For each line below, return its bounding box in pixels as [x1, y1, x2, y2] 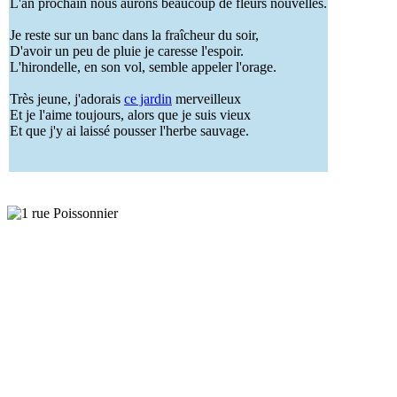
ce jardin [124, 91, 172, 106]
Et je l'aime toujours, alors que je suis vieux [10, 107, 251, 122]
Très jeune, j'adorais [10, 91, 124, 106]
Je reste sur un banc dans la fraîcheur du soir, [10, 27, 259, 43]
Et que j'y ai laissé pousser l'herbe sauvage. [10, 123, 249, 138]
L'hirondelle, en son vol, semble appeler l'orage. [10, 59, 276, 74]
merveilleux [172, 91, 241, 106]
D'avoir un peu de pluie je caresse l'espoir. [10, 43, 244, 58]
